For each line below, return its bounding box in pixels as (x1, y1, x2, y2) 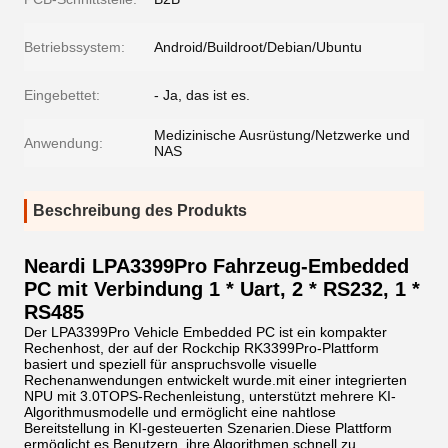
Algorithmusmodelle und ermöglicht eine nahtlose (24, 404, 336, 420)
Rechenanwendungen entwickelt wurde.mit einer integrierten (24, 372, 407, 388)
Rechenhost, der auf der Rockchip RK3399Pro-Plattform (24, 340, 379, 356)
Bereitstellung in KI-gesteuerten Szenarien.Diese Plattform (24, 420, 392, 436)
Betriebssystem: (24, 39, 125, 55)
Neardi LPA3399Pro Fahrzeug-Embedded (24, 255, 409, 277)
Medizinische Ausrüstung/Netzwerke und (154, 127, 410, 143)
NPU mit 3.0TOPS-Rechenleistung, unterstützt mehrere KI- (24, 388, 396, 404)
